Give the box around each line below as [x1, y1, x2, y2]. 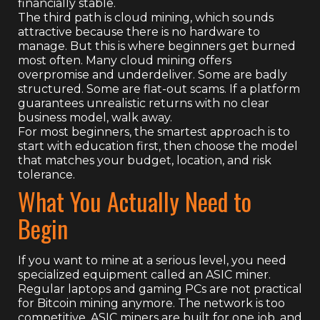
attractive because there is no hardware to [18, 24, 260, 39]
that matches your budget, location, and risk [18, 153, 271, 167]
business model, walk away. [18, 110, 172, 124]
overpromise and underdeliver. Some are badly [18, 67, 287, 81]
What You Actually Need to [18, 182, 251, 219]
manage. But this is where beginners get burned [18, 39, 296, 53]
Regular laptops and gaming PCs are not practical [18, 281, 302, 296]
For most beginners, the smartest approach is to [18, 124, 290, 139]
